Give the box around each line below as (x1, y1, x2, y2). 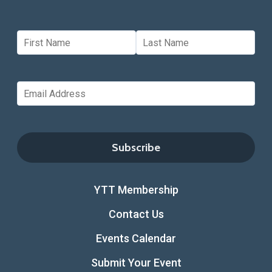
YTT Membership (93, 183, 178, 197)
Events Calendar (96, 232, 176, 245)
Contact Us (108, 208, 164, 221)
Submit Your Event (90, 256, 182, 270)
